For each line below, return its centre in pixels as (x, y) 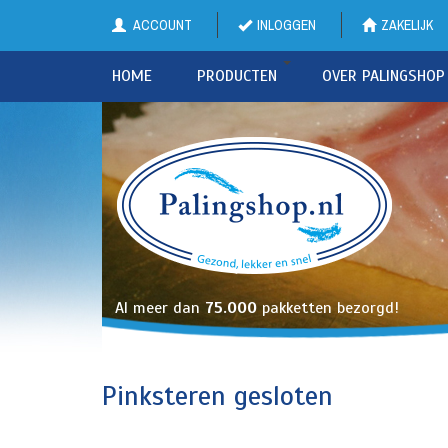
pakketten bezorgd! (328, 308)
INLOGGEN (286, 25)
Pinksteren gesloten (217, 396)
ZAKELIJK (407, 25)
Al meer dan (160, 308)
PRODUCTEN (237, 76)
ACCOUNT (161, 25)
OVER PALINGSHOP (383, 76)
